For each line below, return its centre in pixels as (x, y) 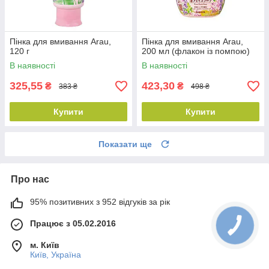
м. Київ (45, 245)
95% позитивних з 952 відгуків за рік (100, 202)
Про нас (30, 180)
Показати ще (125, 144)
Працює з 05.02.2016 (73, 224)
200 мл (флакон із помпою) (196, 51)
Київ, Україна (56, 255)
